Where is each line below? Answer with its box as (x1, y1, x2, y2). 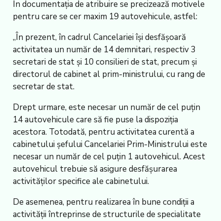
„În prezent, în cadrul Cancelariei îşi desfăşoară (12, 32, 186, 43)
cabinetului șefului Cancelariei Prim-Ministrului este (12, 139, 207, 150)
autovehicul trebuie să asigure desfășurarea (12, 163, 177, 175)
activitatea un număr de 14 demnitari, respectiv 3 (12, 44, 196, 56)
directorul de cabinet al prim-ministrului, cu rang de (12, 69, 205, 80)
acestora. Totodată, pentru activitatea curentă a (12, 126, 194, 138)
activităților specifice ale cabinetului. (12, 176, 149, 187)
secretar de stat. (12, 81, 74, 93)
